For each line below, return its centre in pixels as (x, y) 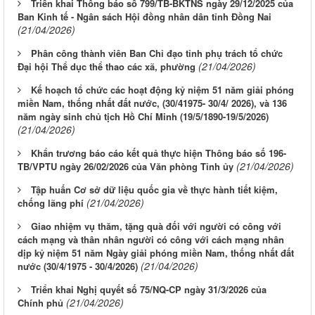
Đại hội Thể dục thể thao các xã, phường (107, 67)
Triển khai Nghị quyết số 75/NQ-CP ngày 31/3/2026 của (149, 290)
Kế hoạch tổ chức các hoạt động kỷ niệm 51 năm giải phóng (162, 90)
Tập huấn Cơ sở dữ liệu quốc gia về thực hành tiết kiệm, (154, 190)
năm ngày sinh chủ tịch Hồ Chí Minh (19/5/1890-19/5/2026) (143, 117)
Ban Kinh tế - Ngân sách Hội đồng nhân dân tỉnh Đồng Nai (144, 17)
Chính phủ (40, 303)
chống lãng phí (51, 203)
